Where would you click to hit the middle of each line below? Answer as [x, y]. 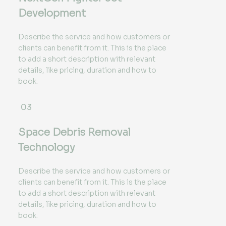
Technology [46, 148]
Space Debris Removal [74, 133]
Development [52, 14]
